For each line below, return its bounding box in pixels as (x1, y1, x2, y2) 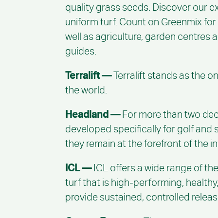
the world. (65, 84, 108, 96)
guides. (65, 45, 97, 57)
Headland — (65, 109, 123, 121)
